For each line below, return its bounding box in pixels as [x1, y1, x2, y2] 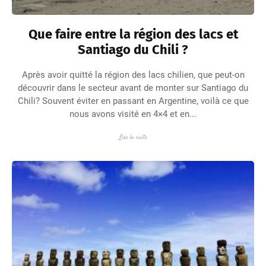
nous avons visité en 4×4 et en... [69, 108, 197, 119]
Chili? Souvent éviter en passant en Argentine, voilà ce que [17, 95, 249, 106]
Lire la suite [119, 132, 147, 142]
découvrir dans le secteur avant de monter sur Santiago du [18, 82, 248, 93]
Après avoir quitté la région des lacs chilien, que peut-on [21, 69, 245, 80]
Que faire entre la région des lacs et [28, 26, 238, 42]
